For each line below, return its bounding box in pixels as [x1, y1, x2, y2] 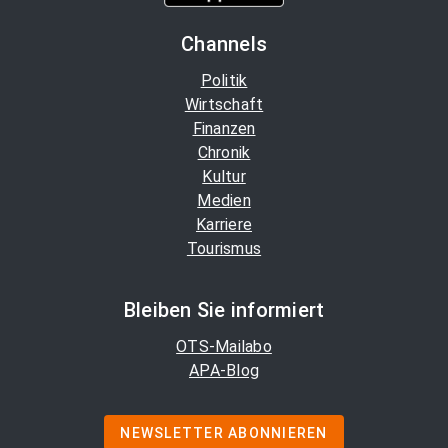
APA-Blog [189, 361, 259, 381]
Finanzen [192, 119, 256, 139]
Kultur [202, 167, 246, 187]
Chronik [197, 143, 251, 163]
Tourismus [186, 239, 262, 259]
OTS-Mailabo [176, 337, 272, 357]
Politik [200, 71, 248, 91]
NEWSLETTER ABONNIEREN [120, 425, 328, 442]
